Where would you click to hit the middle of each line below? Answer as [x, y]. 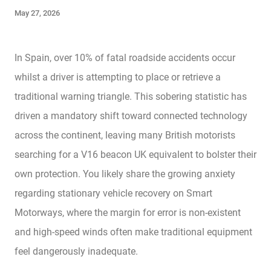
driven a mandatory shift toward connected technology [131, 116]
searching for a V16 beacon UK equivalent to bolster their [135, 155]
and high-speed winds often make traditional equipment [133, 232]
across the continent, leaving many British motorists [125, 135]
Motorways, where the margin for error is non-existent [128, 213]
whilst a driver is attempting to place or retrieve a [118, 77]
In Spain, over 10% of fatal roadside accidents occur [125, 58]
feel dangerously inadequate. [76, 252]
